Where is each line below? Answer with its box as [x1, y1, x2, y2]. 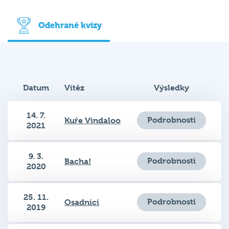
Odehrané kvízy [38, 10, 102, 20]
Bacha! [64, 146, 91, 156]
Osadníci [64, 187, 99, 197]
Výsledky [154, 73, 189, 83]
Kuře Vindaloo [64, 105, 121, 116]
